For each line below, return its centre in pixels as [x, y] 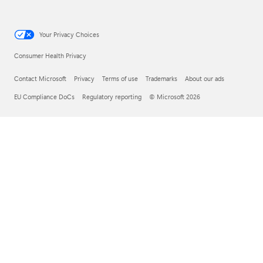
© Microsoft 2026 [175, 97]
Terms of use [120, 79]
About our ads [205, 79]
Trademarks [161, 79]
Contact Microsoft [40, 79]
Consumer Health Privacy [50, 56]
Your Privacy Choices [69, 35]
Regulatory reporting [112, 97]
